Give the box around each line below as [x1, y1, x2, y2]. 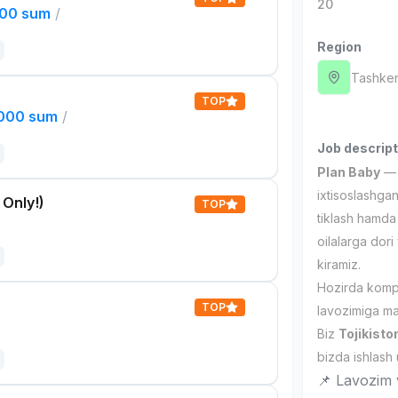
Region [317, 39, 362, 54]
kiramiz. [317, 257, 362, 272]
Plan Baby [317, 164, 381, 179]
